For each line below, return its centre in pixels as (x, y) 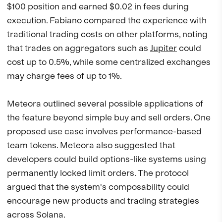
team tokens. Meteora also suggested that (91, 145)
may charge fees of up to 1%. (64, 76)
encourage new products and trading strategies (103, 201)
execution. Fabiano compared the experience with (107, 20)
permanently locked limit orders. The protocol (98, 173)
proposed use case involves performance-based (104, 131)
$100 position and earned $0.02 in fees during (98, 6)
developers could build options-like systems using (107, 159)
